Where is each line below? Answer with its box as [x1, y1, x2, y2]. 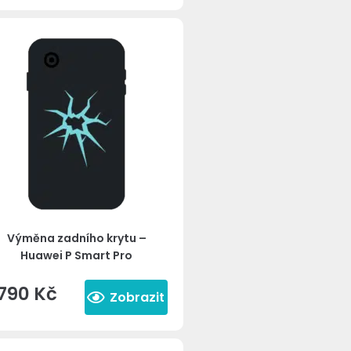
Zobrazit [110, 288, 165, 306]
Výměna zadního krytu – [6, 230, 147, 246]
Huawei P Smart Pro [20, 248, 133, 263]
